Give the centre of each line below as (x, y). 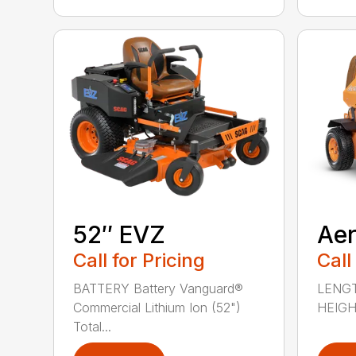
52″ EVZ (120, 234)
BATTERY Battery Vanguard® (159, 288)
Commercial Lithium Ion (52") (157, 307)
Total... (93, 326)
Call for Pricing (139, 260)
